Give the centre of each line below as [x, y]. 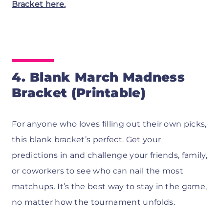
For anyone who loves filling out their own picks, [109, 124]
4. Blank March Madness [99, 77]
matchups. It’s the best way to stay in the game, [109, 187]
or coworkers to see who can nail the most [98, 171]
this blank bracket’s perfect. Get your [87, 140]
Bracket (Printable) [79, 93]
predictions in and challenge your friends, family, [110, 155]
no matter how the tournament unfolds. [93, 202]
